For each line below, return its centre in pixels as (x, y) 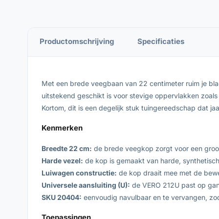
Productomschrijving (77, 41)
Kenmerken (62, 128)
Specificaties (161, 41)
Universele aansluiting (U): (86, 185)
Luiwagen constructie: (79, 173)
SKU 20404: (62, 197)
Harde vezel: (62, 160)
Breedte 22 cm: (67, 148)
